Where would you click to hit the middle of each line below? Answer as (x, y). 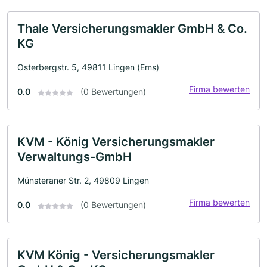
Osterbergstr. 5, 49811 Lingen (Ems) (88, 67)
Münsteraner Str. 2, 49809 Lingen (83, 181)
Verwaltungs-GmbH (74, 157)
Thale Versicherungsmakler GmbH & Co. (132, 29)
